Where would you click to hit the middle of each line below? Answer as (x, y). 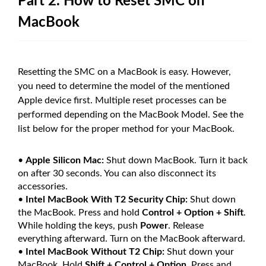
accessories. (43, 186)
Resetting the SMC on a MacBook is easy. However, (124, 72)
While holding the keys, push (79, 225)
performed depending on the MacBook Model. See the (131, 114)
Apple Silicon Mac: (65, 160)
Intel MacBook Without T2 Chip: (95, 251)
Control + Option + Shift (193, 212)
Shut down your (199, 251)
